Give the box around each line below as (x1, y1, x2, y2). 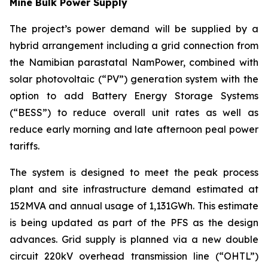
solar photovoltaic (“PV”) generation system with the (10, 72, 258, 85)
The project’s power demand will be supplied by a (10, 22, 258, 35)
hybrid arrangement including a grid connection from (10, 39, 258, 51)
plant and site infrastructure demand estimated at (10, 182, 258, 195)
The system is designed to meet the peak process (10, 166, 258, 178)
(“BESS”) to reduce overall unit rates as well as (10, 106, 258, 118)
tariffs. (10, 139, 39, 152)
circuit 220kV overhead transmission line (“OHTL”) (10, 249, 258, 262)
